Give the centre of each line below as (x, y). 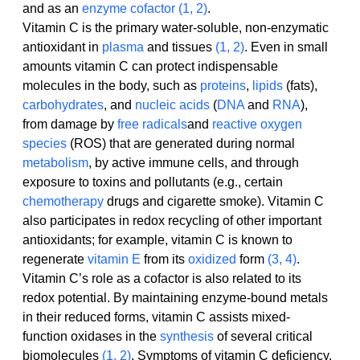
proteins (223, 86)
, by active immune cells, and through (195, 163)
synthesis (187, 337)
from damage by (70, 125)
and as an (52, 9)
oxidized (212, 260)
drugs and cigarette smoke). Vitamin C (215, 202)
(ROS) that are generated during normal (182, 144)
